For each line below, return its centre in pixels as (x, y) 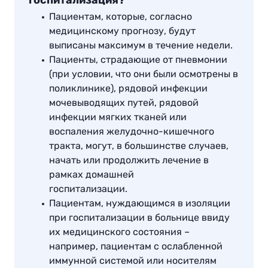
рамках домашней (92, 175)
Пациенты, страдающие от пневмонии (138, 60)
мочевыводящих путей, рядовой (124, 103)
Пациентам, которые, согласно (121, 17)
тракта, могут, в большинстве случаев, (139, 146)
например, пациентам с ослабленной (136, 246)
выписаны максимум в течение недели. (141, 45)
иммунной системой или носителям (133, 261)
